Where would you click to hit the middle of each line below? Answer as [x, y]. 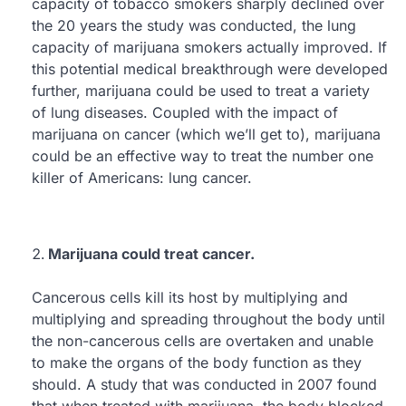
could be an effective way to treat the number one [203, 155]
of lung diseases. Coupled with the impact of [185, 112]
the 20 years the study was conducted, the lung [194, 25]
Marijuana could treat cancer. [151, 253]
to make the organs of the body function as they [197, 362]
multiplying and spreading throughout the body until [208, 319]
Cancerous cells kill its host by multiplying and [190, 297]
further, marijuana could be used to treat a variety [201, 90]
